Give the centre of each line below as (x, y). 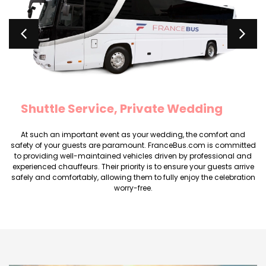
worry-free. (133, 188)
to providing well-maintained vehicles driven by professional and (133, 156)
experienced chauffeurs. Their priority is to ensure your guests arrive (133, 166)
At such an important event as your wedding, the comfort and (133, 134)
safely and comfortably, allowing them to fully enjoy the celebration (133, 177)
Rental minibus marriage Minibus (123, 71)
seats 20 (46, 89)
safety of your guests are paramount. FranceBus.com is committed (133, 145)
